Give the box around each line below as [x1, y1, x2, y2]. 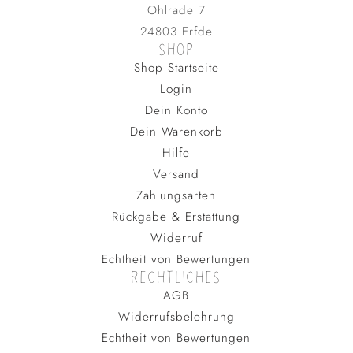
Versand [153, 165, 200, 183]
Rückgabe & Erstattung [112, 207, 241, 225]
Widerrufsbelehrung [117, 307, 235, 325]
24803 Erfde [139, 22, 213, 40]
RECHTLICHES [131, 267, 222, 287]
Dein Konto [144, 101, 208, 119]
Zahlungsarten [136, 186, 217, 204]
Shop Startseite [133, 58, 219, 76]
